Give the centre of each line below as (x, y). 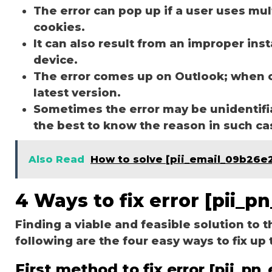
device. (56, 60)
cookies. (59, 27)
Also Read (56, 159)
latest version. (79, 93)
